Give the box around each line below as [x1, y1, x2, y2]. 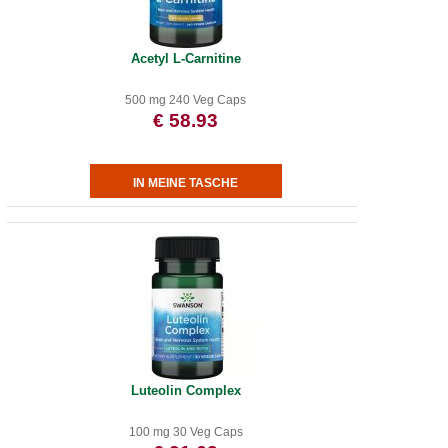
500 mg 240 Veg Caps [125, 93, 247, 107]
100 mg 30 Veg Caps [128, 425, 243, 439]
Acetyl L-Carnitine [130, 51, 241, 66]
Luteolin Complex [130, 383, 241, 398]
